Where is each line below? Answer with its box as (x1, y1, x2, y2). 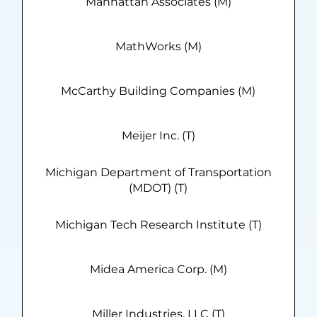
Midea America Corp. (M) (89, 263, 227, 277)
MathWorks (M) (115, 40, 202, 54)
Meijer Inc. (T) (121, 129, 195, 143)
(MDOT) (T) (129, 181, 188, 195)
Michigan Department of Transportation (45, 166, 272, 180)
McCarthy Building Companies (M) (61, 84, 256, 98)
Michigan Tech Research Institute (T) (54, 218, 262, 232)
